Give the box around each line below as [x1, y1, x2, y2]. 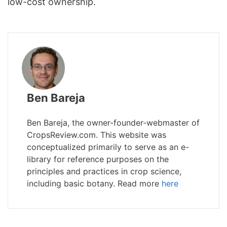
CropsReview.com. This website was [27, 130, 166, 140]
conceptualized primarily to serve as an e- [27, 142, 189, 153]
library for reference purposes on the [27, 154, 169, 165]
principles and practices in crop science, [27, 166, 181, 177]
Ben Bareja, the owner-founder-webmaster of [27, 118, 200, 128]
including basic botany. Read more [27, 178, 162, 189]
